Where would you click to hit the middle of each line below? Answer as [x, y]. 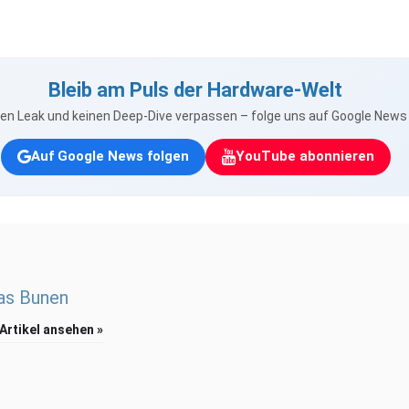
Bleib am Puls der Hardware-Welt [195, 89]
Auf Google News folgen [110, 157]
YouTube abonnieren [304, 157]
